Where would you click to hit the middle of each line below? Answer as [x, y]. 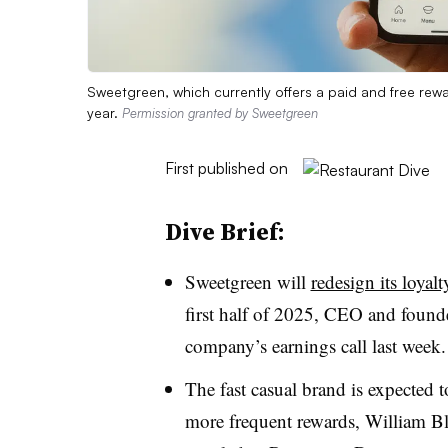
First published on [226, 167]
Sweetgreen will [247, 281]
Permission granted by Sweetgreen [220, 112]
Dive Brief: [224, 231]
